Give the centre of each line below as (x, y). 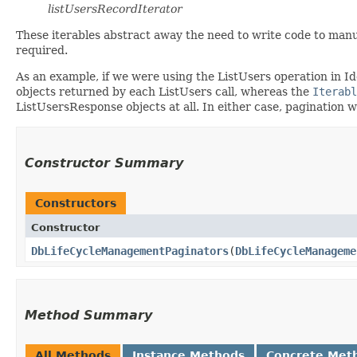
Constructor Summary (104, 163)
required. (42, 50)
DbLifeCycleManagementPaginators (130, 251)
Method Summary (88, 315)
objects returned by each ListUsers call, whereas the (164, 91)
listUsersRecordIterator (115, 8)
